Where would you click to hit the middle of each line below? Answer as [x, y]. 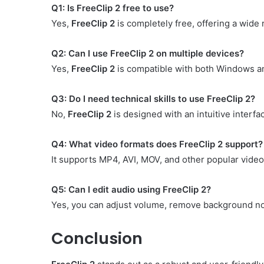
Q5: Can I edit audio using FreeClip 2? [131, 189]
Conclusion [97, 238]
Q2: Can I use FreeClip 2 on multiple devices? [148, 53]
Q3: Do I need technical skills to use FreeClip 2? [153, 98]
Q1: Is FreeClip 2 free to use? [113, 8]
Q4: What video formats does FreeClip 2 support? [157, 144]
